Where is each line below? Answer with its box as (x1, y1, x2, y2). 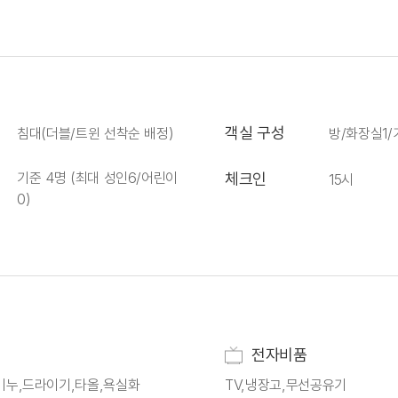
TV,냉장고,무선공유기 (225, 376, 346, 394)
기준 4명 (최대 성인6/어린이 (17, 169, 179, 187)
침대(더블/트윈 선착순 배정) (17, 124, 174, 142)
